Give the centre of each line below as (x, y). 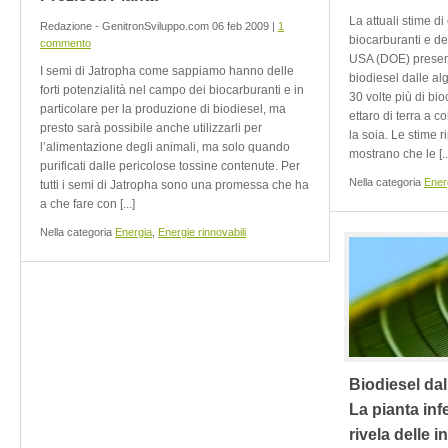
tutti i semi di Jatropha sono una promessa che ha (174, 185)
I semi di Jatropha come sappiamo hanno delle (167, 71)
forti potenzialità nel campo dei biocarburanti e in (172, 90)
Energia (133, 232)
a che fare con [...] (87, 204)
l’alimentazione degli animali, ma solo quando (165, 147)
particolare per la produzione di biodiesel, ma (163, 109)
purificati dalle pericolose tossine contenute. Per (170, 166)
